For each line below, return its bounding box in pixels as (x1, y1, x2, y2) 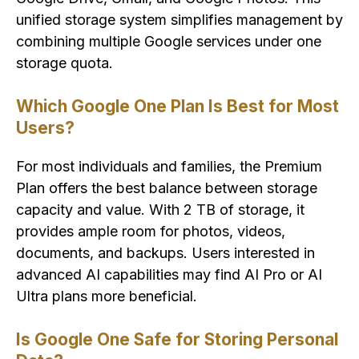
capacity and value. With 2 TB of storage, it (16, 201, 305, 219)
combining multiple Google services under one (16, 33, 321, 50)
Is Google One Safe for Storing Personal (16, 329, 338, 350)
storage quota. (16, 54, 113, 72)
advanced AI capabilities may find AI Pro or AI (16, 266, 322, 284)
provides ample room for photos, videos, (16, 223, 285, 240)
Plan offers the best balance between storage (16, 179, 317, 197)
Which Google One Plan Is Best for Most (16, 96, 339, 117)
